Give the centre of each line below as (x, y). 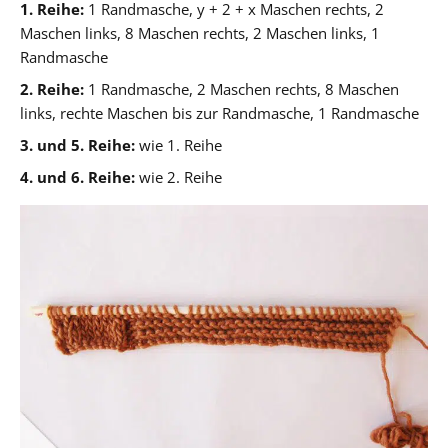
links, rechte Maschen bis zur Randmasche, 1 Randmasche (219, 112)
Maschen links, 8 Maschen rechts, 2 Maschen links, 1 (200, 32)
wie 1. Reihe (178, 144)
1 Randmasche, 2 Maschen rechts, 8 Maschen (241, 88)
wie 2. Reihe (178, 176)
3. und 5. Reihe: (77, 144)
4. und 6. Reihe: (77, 176)
